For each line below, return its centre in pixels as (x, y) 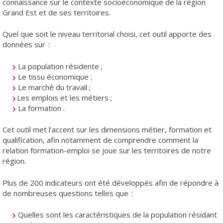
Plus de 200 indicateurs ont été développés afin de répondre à (111, 182)
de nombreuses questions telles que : (68, 193)
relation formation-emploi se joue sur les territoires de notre (107, 151)
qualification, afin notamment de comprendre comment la (100, 140)
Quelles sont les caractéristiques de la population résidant (116, 215)
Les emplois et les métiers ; (64, 97)
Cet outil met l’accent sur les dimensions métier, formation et (107, 130)
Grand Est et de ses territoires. (56, 12)
